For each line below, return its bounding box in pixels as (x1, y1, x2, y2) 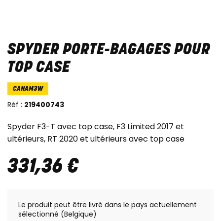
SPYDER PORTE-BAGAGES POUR (7, 42, 210, 58)
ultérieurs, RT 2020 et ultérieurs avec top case (7, 133, 184, 145)
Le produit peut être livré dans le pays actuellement (18, 200, 197, 210)
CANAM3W (12, 85, 43, 93)
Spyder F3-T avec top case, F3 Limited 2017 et (7, 121, 184, 133)
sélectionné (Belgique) (18, 209, 97, 220)
